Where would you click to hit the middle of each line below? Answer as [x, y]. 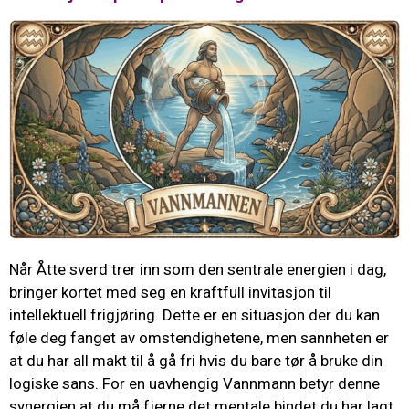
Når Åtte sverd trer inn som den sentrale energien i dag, [198, 270]
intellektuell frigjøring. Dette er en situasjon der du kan [194, 315]
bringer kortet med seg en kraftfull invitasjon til [170, 293]
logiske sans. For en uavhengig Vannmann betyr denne [194, 384]
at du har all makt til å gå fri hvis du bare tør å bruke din [196, 361]
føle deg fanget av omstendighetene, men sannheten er [199, 338]
